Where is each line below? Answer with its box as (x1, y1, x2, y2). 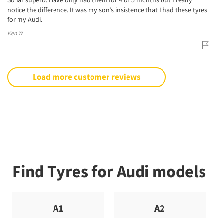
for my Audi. (7, 15, 42, 24)
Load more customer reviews (33, 71, 141, 82)
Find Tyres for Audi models (12, 161, 206, 182)
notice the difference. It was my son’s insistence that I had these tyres (7, 5, 207, 14)
